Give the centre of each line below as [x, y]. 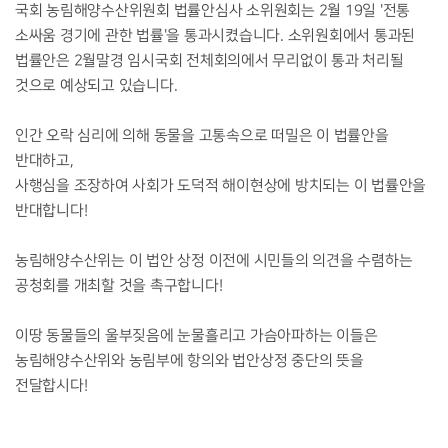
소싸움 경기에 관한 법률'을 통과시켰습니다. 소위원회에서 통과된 [215, 36]
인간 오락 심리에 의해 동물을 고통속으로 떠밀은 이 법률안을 [202, 136]
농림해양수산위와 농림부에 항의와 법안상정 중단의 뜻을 [189, 361]
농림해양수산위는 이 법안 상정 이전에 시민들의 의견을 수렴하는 [214, 261]
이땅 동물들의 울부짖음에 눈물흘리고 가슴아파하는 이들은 [196, 336]
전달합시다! [51, 386]
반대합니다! [51, 211]
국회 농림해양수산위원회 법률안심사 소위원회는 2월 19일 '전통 [213, 11]
